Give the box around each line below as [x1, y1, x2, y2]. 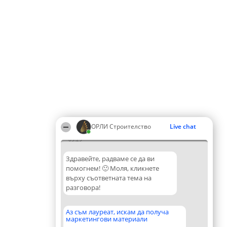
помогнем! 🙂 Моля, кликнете [66, 164, 159, 173]
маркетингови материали [66, 214, 147, 223]
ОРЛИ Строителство [91, 122, 151, 131]
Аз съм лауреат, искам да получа [66, 207, 169, 216]
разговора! [66, 183, 100, 192]
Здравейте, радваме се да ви [66, 154, 155, 163]
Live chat [170, 122, 196, 131]
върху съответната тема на [66, 173, 152, 182]
